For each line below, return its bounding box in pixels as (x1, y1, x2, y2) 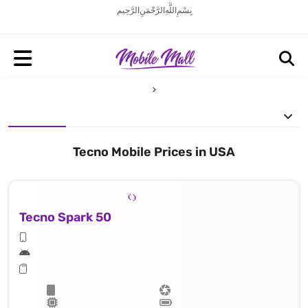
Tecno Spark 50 (19, 209, 111, 225)
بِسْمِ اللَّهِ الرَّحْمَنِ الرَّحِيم (116, 5, 192, 15)
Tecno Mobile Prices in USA (73, 144, 235, 159)
